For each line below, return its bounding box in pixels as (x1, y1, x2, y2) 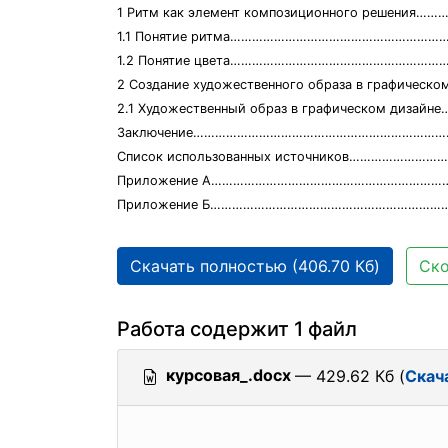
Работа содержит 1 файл (117, 317, 357, 341)
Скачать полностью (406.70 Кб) (130, 256, 380, 276)
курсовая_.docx (166, 365, 291, 385)
